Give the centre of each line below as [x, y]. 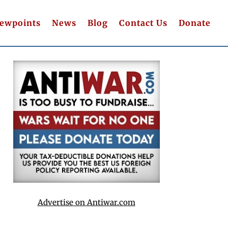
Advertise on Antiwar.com [86, 202]
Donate [194, 23]
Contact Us [143, 23]
